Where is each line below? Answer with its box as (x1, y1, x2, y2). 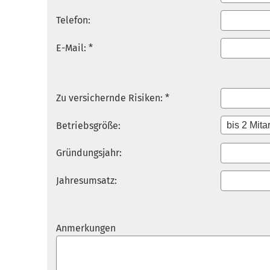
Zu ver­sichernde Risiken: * (56, 92, 169, 104)
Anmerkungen (56, 222, 116, 234)
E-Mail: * (56, 42, 93, 54)
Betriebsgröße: (56, 120, 121, 131)
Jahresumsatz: (56, 175, 117, 186)
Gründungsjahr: (56, 147, 122, 159)
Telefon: (56, 14, 90, 26)
